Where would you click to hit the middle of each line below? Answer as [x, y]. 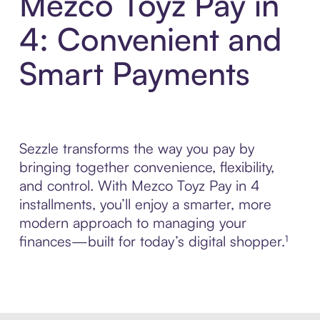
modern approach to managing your [132, 223]
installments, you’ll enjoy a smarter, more [145, 204]
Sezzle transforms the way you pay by [136, 149]
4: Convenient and [150, 39]
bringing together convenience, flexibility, [146, 167]
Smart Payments [134, 74]
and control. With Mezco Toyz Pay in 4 [139, 186]
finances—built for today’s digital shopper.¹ [153, 241]
